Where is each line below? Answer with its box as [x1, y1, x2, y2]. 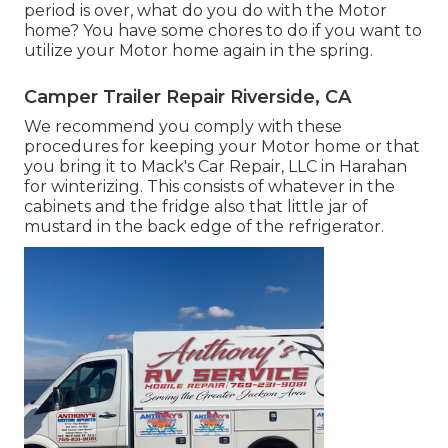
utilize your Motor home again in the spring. [24, 41, 373, 61]
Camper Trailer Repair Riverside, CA [24, 86, 351, 109]
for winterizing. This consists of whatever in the [24, 177, 395, 197]
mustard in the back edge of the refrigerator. [24, 217, 384, 237]
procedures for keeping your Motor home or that [24, 137, 420, 157]
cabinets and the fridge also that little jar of [24, 197, 368, 217]
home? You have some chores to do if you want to [24, 21, 422, 41]
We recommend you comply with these [24, 117, 342, 137]
